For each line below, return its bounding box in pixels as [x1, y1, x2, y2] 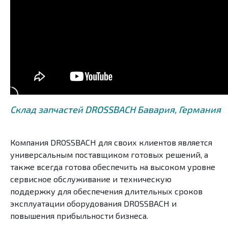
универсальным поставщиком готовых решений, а [10, 150, 208, 160]
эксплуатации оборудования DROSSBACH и [10, 198, 177, 209]
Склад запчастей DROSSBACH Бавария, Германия [10, 104, 221, 116]
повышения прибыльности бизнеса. [10, 211, 148, 221]
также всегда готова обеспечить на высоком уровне [10, 162, 215, 172]
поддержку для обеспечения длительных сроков [10, 186, 203, 196]
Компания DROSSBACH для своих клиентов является [10, 137, 212, 148]
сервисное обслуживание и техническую [10, 174, 172, 184]
